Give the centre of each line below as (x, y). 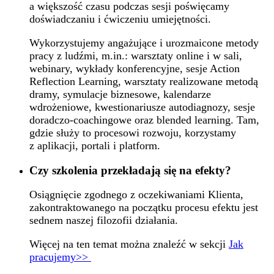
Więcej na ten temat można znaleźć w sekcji (129, 244)
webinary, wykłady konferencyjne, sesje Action (135, 68)
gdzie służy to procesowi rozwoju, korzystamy (133, 132)
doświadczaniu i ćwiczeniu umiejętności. (120, 19)
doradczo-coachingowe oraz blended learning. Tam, (144, 120)
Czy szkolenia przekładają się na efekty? (130, 170)
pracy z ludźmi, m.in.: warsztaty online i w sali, (136, 55)
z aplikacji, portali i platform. (95, 145)
